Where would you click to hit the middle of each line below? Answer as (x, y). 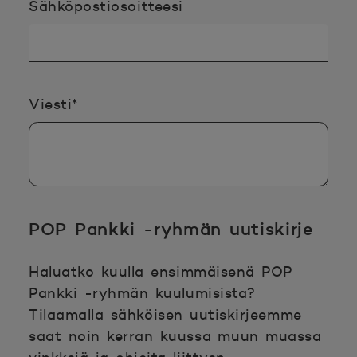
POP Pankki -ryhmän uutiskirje (171, 229)
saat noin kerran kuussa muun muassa (175, 336)
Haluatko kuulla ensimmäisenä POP (161, 271)
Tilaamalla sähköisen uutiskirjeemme (165, 314)
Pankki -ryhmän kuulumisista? (142, 293)
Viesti (51, 104)
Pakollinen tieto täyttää (166, 103)
